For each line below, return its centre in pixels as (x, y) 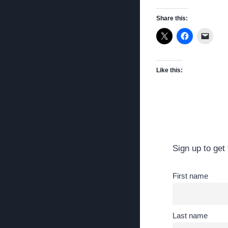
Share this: (172, 19)
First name (190, 176)
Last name (190, 215)
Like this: (169, 70)
